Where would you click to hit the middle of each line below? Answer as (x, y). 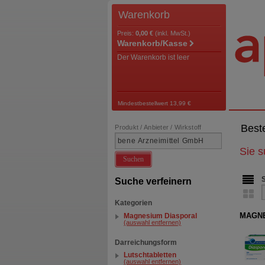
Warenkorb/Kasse (152, 44)
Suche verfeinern (153, 181)
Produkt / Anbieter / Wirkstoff (158, 127)
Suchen (134, 159)
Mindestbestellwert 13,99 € (155, 103)
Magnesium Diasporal (161, 216)
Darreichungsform (146, 242)
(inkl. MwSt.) (172, 33)
